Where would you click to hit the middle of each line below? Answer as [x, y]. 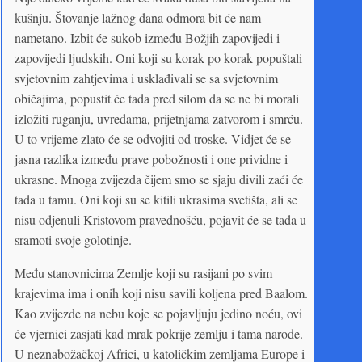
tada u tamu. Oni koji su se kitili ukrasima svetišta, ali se [156, 199]
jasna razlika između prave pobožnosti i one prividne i [151, 158]
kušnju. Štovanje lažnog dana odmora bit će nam [138, 17]
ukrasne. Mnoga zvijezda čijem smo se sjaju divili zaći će [159, 179]
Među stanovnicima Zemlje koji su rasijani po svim [143, 272]
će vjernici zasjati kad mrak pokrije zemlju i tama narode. [159, 333]
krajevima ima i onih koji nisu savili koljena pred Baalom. [161, 293]
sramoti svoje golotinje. [73, 239]
